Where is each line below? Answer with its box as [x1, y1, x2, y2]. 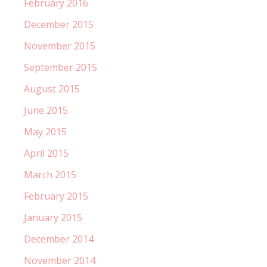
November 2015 [24, 39, 95, 52]
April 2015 [24, 146, 69, 160]
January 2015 [24, 210, 82, 224]
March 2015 [24, 167, 76, 181]
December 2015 [24, 17, 94, 31]
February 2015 [24, 189, 88, 203]
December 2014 [24, 232, 94, 246]
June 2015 [24, 103, 68, 117]
